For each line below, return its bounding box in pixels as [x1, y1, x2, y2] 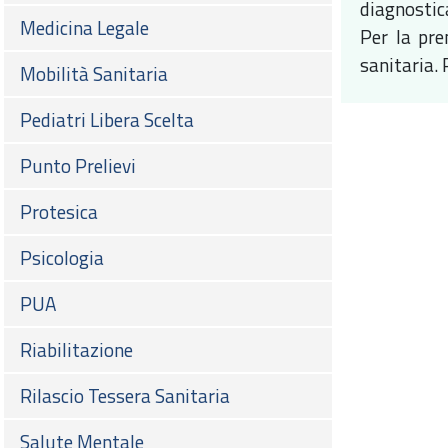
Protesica [20, 197, 98, 227]
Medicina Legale [20, 13, 149, 43]
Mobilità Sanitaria [20, 59, 168, 89]
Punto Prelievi [20, 151, 136, 181]
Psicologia [20, 243, 104, 273]
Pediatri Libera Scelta [20, 105, 194, 135]
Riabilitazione [20, 335, 133, 365]
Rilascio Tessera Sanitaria [20, 381, 230, 411]
